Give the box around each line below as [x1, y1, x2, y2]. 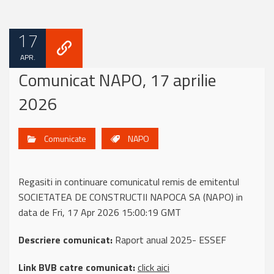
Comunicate [44, 132, 86, 145]
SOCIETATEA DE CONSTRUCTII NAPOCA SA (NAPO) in [18, 190, 243, 204]
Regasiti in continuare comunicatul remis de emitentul [18, 174, 239, 189]
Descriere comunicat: [18, 232, 113, 247]
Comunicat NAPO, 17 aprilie [18, 67, 216, 93]
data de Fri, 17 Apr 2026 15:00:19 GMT [18, 205, 181, 220]
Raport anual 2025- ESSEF [113, 232, 226, 247]
